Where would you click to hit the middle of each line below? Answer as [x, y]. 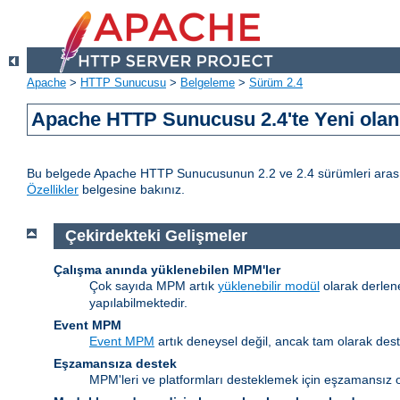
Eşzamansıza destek [115, 363]
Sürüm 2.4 [276, 83]
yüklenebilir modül [269, 285]
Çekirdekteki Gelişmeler [156, 236]
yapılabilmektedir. [138, 302]
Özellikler [53, 190]
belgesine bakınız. [132, 190]
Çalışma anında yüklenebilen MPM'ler [167, 269]
